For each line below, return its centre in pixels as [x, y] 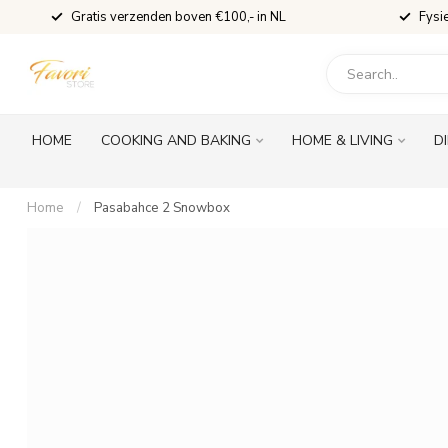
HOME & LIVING [342, 140]
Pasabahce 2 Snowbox [162, 208]
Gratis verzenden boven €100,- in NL [178, 17]
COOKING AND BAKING [176, 140]
